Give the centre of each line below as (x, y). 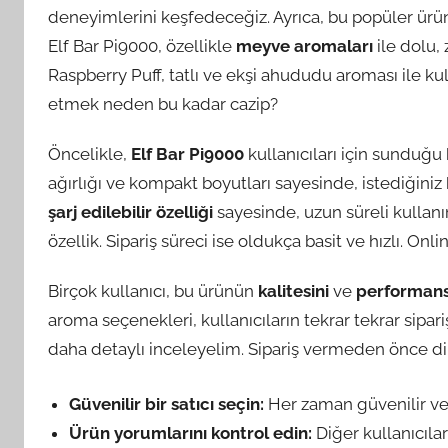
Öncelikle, (89, 153)
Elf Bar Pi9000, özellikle (142, 45)
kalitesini (293, 291)
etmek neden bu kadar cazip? (163, 103)
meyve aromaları (304, 45)
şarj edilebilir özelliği (130, 211)
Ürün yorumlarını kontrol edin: (191, 432)
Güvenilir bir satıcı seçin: (167, 403)
